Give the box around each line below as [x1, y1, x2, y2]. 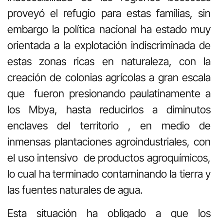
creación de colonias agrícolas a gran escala [7, 71, 211, 84]
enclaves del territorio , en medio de [7, 119, 211, 132]
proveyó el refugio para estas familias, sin [7, 7, 211, 20]
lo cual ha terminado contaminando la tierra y [7, 167, 211, 181]
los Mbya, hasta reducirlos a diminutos [7, 103, 211, 116]
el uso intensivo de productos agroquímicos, [7, 151, 211, 164]
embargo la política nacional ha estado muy [7, 23, 211, 36]
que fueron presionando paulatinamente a [7, 87, 211, 100]
